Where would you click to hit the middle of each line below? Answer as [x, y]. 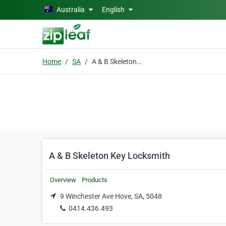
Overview [63, 180]
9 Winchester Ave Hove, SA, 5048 [111, 196]
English [114, 10]
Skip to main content [37, 9]
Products [95, 180]
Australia [71, 10]
